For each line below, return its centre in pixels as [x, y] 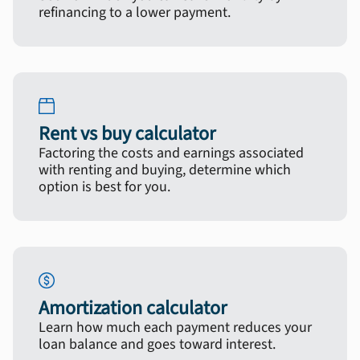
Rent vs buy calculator [127, 134]
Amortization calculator [133, 308]
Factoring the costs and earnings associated [171, 153]
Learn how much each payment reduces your [175, 327]
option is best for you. [104, 187]
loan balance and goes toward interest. [157, 344]
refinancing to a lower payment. [135, 12]
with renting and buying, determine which [165, 170]
